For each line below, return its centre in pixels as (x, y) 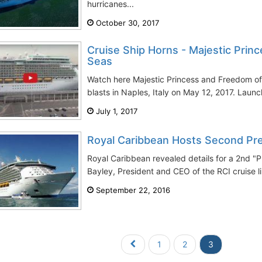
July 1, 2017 (116, 111)
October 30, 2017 (126, 23)
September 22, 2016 (132, 190)
